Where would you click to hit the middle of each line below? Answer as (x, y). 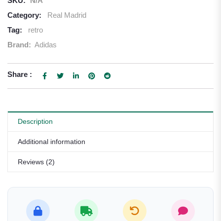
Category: (24, 15)
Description (35, 121)
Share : (20, 74)
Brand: (20, 45)
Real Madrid (67, 15)
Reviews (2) (36, 162)
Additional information (52, 142)
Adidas (46, 45)
